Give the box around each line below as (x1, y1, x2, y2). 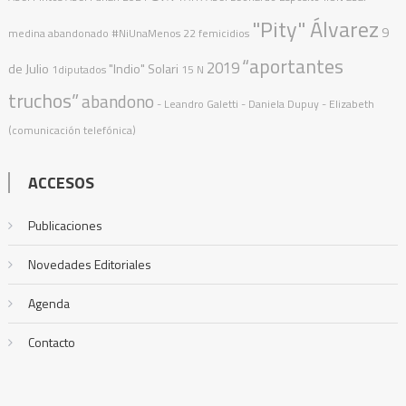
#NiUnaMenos (111, 24, 180, 42)
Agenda (27, 293, 70, 313)
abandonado (47, 24, 109, 42)
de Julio (7, 58, 49, 79)
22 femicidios (182, 24, 249, 42)
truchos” (7, 85, 79, 115)
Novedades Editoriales (27, 254, 151, 274)
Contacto (27, 332, 75, 352)
